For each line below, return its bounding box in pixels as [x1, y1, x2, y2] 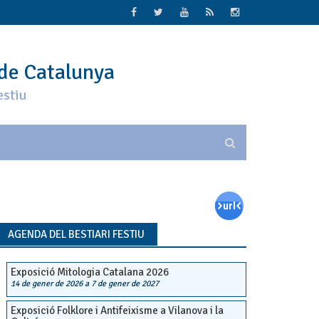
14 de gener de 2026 [10, 278, 83, 289]
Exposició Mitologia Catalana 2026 [10, 266, 169, 278]
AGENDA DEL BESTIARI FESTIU [7, 228, 145, 241]
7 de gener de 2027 [90, 278, 159, 289]
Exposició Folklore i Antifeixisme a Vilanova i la [10, 304, 224, 317]
